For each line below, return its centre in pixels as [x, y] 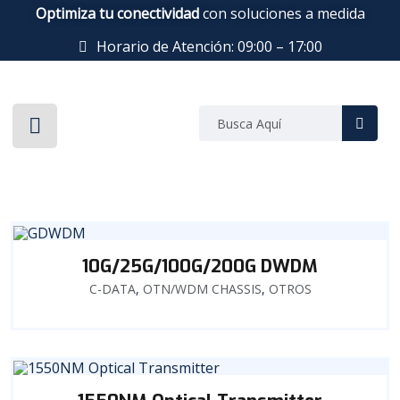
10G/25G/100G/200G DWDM [200, 266]
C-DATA [112, 288]
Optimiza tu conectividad [117, 13]
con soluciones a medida [282, 13]
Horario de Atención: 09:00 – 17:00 [209, 46]
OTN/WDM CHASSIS [202, 288]
